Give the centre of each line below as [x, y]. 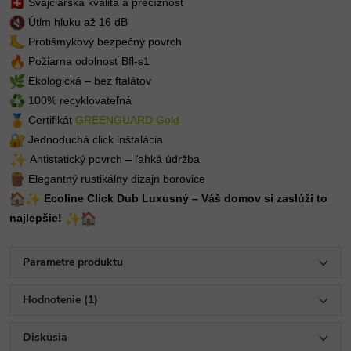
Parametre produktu [73, 262]
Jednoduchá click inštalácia [94, 139]
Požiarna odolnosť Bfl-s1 [87, 61]
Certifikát [50, 120]
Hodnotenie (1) [60, 300]
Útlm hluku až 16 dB [76, 22]
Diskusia [45, 337]
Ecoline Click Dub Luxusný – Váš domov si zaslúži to [186, 198]
